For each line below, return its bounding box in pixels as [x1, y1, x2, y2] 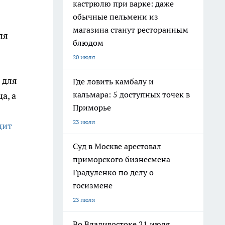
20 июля [73, 53, 95, 61]
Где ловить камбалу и [73, 76, 154, 86]
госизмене [73, 180, 113, 190]
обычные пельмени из [73, 12, 158, 22]
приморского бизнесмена [73, 154, 170, 164]
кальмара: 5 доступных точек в [73, 89, 190, 99]
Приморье [73, 102, 111, 113]
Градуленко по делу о [73, 167, 154, 177]
